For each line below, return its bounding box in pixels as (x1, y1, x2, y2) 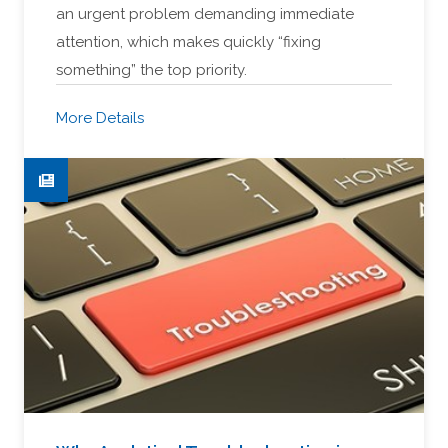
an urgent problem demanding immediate (56, 5, 354, 24)
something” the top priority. (56, 61, 247, 80)
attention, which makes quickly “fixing (56, 33, 321, 52)
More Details (56, 109, 144, 128)
